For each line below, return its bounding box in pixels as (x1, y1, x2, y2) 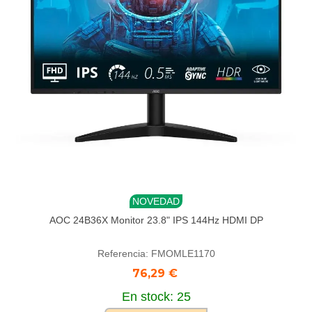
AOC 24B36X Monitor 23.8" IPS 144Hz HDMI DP (49, 214, 263, 226)
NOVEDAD (132, 196, 180, 207)
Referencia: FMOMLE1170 (97, 248, 215, 259)
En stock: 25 (121, 290, 191, 304)
